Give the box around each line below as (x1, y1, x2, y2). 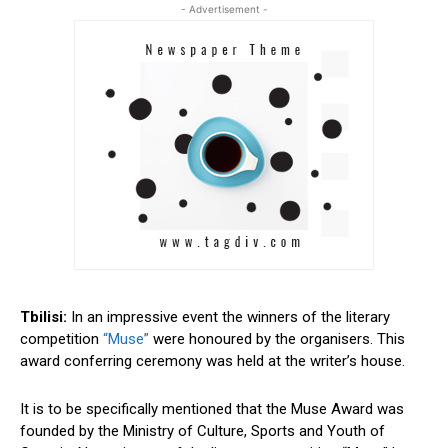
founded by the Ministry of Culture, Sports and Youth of (20, 422, 385, 441)
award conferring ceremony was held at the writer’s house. (20, 352, 405, 371)
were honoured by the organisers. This (149, 330, 405, 349)
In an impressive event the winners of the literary (71, 308, 390, 327)
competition (20, 330, 99, 349)
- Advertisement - (180, 3, 268, 16)
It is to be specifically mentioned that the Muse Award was (20, 400, 404, 419)
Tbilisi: (20, 308, 71, 327)
